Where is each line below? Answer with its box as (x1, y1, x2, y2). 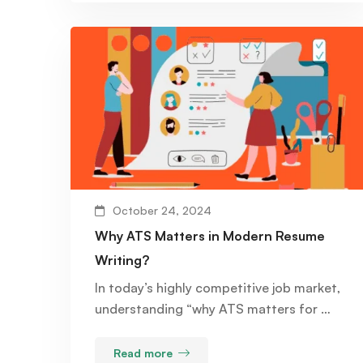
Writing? (95, 251, 149, 268)
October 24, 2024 (113, 203, 211, 217)
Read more (113, 345, 173, 360)
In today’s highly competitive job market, (95, 279, 340, 296)
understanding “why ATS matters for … (95, 300, 331, 317)
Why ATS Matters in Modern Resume (95, 227, 325, 244)
